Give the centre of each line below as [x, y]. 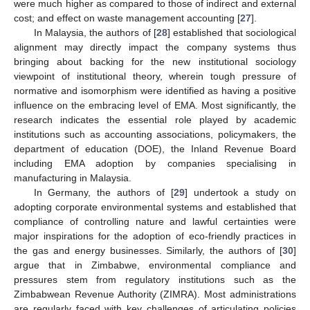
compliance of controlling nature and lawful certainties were [155, 221]
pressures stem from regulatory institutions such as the [155, 279]
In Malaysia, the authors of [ [95, 32]
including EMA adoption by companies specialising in [155, 163]
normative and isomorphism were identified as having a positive [155, 90]
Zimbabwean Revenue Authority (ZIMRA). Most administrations [155, 294]
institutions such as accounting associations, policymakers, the [155, 134]
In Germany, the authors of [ [103, 192]
